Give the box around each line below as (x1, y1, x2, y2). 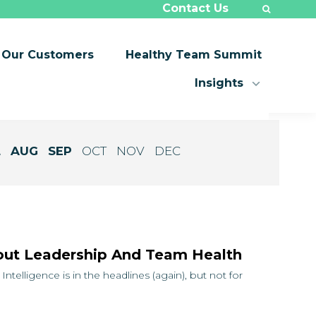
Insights (195, 76, 243, 90)
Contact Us (162, 1, 229, 15)
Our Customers (1, 48, 94, 61)
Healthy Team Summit (126, 48, 262, 61)
